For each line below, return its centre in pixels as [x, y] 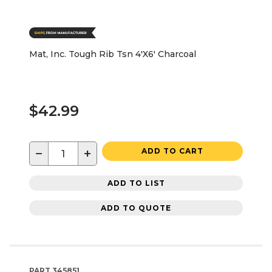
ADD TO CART [172, 151]
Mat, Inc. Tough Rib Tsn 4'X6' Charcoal [113, 54]
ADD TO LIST [136, 183]
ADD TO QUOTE [136, 208]
